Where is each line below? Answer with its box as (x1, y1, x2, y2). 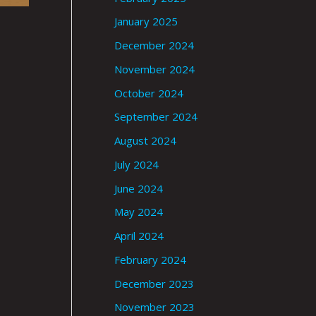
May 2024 (114, 205, 163, 219)
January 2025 (114, 14, 178, 29)
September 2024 (114, 109, 197, 124)
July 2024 (114, 157, 159, 171)
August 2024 (114, 133, 176, 148)
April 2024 (114, 229, 164, 243)
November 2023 (114, 300, 195, 315)
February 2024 (114, 252, 186, 267)
